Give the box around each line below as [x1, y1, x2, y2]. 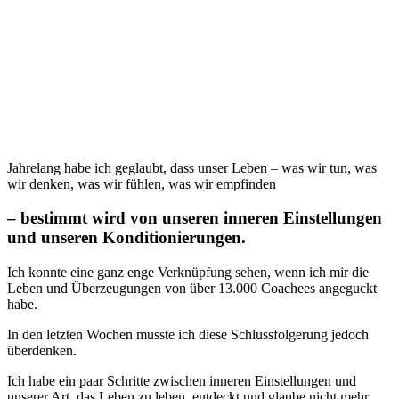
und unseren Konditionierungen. [7, 228, 246, 248]
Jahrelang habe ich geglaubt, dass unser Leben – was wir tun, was [7, 159, 377, 175]
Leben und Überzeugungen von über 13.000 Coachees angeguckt [7, 281, 377, 297]
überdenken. [7, 343, 77, 359]
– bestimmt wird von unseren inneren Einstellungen [7, 208, 382, 228]
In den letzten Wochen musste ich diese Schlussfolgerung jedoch [7, 327, 369, 343]
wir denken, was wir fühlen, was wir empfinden [7, 175, 276, 191]
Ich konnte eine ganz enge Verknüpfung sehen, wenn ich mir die [7, 265, 369, 281]
